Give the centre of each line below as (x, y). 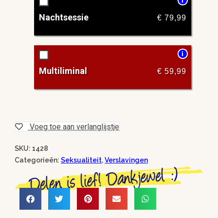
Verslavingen (126, 160)
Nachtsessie (64, 18)
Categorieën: (38, 160)
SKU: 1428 (31, 149)
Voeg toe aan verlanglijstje (74, 127)
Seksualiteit (81, 160)
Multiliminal (63, 71)
